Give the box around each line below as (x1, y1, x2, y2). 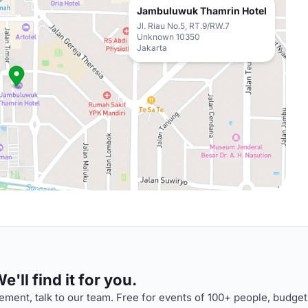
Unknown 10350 (137, 32, 200, 42)
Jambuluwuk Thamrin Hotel (137, 5, 267, 16)
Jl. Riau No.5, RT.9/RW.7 (137, 21, 230, 31)
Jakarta (137, 43, 167, 53)
